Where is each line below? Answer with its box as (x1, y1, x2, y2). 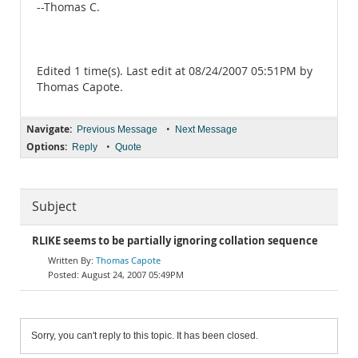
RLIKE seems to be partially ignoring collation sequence (32, 234, 318, 248)
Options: (26, 140, 67, 153)
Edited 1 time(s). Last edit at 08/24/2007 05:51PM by (37, 64, 312, 78)
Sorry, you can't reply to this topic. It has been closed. (31, 330, 258, 341)
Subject (32, 198, 77, 215)
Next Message (175, 124, 237, 135)
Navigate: (26, 122, 72, 136)
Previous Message (77, 124, 157, 135)
